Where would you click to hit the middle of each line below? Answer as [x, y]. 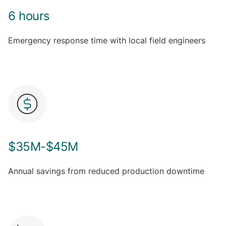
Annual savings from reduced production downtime [106, 171]
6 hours [29, 16]
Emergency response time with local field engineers [107, 40]
